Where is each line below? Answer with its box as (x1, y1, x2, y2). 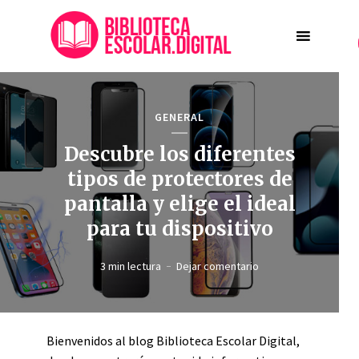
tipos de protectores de (67, 167, 292, 192)
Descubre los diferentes (63, 142, 296, 167)
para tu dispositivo (86, 216, 273, 241)
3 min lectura (100, 259, 161, 273)
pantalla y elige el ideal (63, 192, 296, 216)
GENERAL (155, 110, 204, 124)
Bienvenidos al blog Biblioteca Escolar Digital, (46, 333, 300, 349)
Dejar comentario (176, 259, 259, 273)
